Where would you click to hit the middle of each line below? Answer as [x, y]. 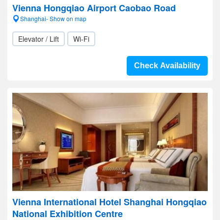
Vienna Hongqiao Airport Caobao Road [94, 8]
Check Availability [167, 66]
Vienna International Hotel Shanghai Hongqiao [110, 202]
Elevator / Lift [39, 39]
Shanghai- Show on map [53, 18]
